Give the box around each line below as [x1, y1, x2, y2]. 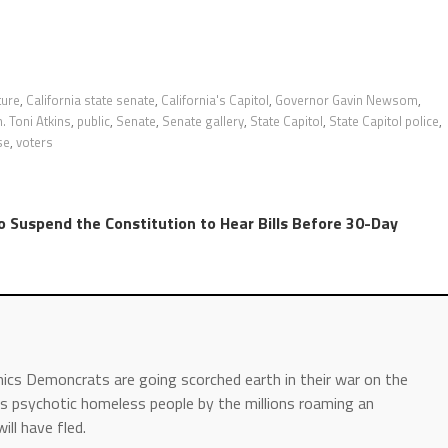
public [77, 110, 110, 131]
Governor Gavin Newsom [275, 89, 418, 110]
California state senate [26, 89, 155, 110]
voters [16, 131, 53, 152]
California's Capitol [161, 89, 269, 110]
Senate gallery [162, 110, 244, 131]
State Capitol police [329, 110, 439, 131]
